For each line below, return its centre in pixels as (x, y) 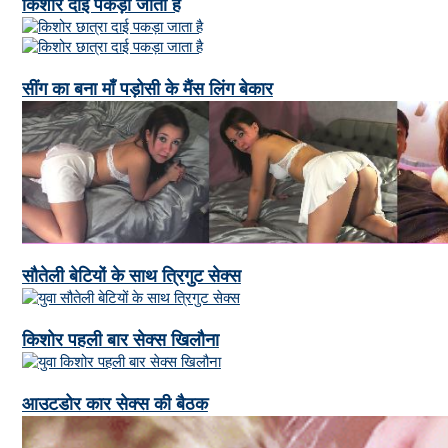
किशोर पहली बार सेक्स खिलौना (120, 339)
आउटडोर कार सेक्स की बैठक (114, 403)
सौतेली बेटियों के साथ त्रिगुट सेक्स (131, 275)
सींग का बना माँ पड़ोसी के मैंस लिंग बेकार (147, 89)
